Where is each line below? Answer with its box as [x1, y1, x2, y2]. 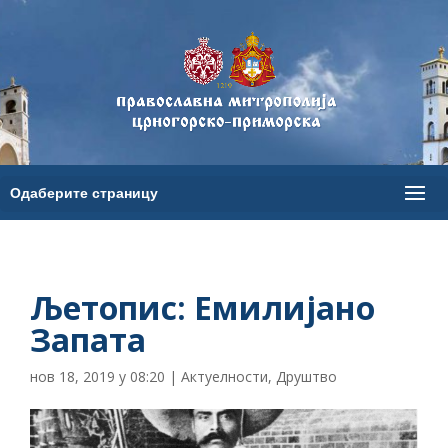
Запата [30, 318, 146, 361]
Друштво [276, 367, 337, 386]
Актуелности [181, 367, 268, 386]
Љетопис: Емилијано [30, 286, 375, 329]
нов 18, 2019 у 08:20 [30, 367, 165, 386]
